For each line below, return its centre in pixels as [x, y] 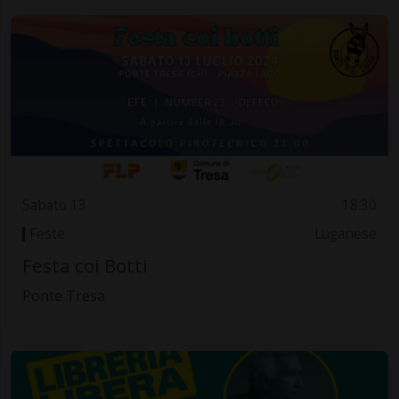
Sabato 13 [54, 205]
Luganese [346, 234]
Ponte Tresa [63, 295]
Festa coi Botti [85, 265]
